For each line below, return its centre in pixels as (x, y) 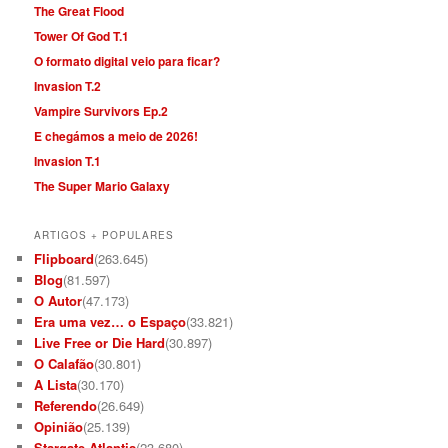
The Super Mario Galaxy (102, 186)
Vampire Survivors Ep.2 (101, 111)
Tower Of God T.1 (82, 36)
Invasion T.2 (68, 86)
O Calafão (64, 364)
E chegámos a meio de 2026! (116, 136)
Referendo (66, 406)
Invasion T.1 (68, 161)
